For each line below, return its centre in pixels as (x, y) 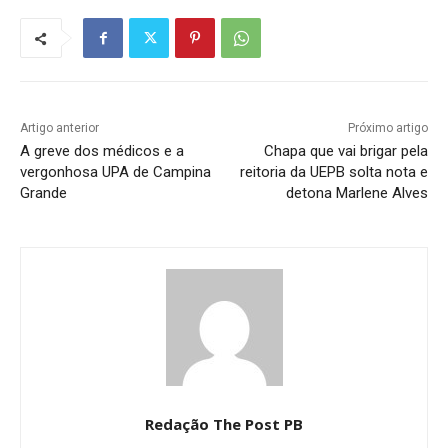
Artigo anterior (59, 128)
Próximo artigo (387, 128)
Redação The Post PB (224, 424)
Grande (43, 193)
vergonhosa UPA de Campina (115, 172)
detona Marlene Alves (356, 193)
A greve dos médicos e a (102, 151)
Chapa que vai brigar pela (345, 151)
